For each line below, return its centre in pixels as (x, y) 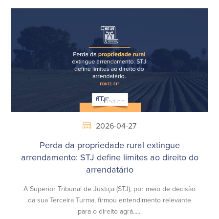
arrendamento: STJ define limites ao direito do (109, 158)
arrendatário (109, 170)
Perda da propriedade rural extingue (109, 145)
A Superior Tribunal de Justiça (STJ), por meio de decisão (109, 189)
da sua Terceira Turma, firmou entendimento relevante (109, 200)
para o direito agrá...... (109, 211)
